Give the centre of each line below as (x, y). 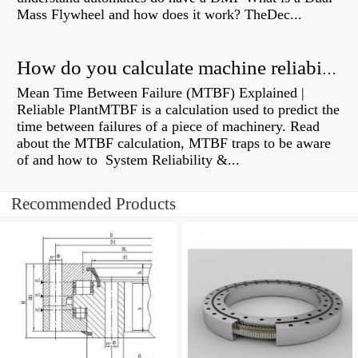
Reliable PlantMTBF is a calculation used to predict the (178, 110)
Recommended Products (93, 204)
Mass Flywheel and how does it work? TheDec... (159, 15)
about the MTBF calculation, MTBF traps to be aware (174, 143)
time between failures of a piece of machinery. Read (168, 127)
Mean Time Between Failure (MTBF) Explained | (161, 93)
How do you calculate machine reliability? (329, 70)
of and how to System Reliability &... (128, 160)
